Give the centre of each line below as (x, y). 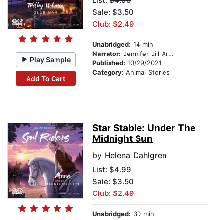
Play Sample (51, 59)
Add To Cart (45, 78)
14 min (142, 44)
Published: (110, 63)
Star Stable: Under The (144, 128)
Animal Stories (148, 72)
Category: (109, 72)
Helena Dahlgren (136, 155)
